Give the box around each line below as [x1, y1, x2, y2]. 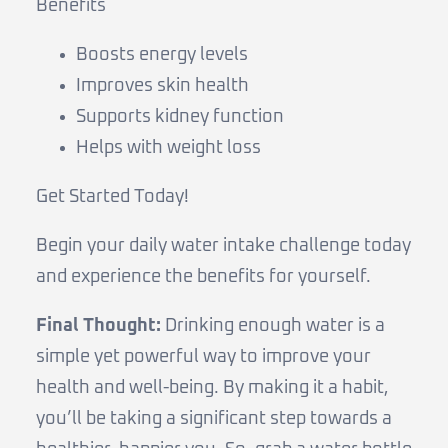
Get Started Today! [36, 187, 189, 206]
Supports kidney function [76, 107, 284, 126]
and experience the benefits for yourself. [36, 267, 371, 286]
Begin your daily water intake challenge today [36, 236, 411, 255]
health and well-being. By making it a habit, [36, 378, 389, 397]
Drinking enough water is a [161, 316, 385, 335]
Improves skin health [76, 76, 249, 95]
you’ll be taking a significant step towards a [36, 409, 392, 428]
